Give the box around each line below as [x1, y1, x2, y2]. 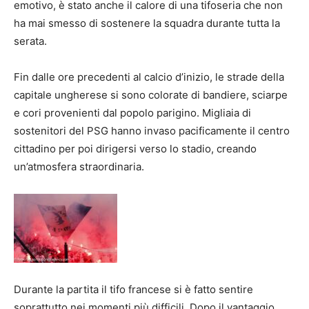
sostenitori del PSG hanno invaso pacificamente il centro [14, 123, 290, 137]
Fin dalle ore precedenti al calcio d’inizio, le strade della [14, 70, 284, 83]
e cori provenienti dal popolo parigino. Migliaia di [14, 106, 251, 119]
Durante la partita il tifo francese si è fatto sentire [14, 282, 253, 296]
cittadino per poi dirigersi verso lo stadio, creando [14, 141, 257, 155]
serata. [14, 34, 47, 48]
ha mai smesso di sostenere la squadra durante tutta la [14, 16, 280, 30]
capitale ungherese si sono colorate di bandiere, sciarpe [14, 88, 288, 101]
